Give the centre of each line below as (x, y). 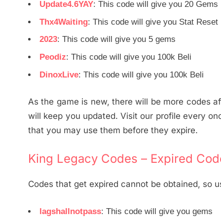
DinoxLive (59, 75)
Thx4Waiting (64, 22)
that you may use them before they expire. (113, 130)
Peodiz (53, 57)
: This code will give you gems (157, 211)
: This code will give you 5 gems (116, 39)
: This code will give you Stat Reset (153, 22)
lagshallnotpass (70, 211)
